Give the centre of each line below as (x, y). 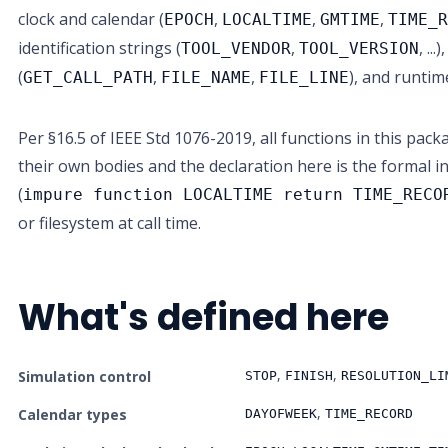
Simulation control (85, 376)
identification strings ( (100, 48)
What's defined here (204, 317)
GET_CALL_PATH (88, 77)
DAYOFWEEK (281, 413)
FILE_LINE (304, 77)
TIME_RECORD (369, 413)
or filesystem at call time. (110, 223)
